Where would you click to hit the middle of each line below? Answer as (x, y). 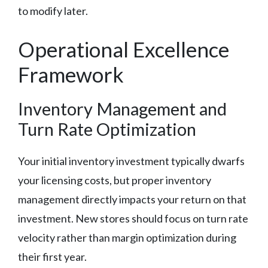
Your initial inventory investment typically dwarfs (131, 161)
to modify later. (53, 10)
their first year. (52, 256)
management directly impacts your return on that (132, 199)
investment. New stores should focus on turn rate (133, 218)
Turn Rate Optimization (107, 129)
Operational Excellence (124, 49)
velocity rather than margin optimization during (127, 237)
